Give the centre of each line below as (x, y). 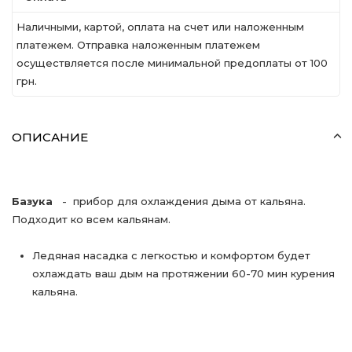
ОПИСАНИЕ (50, 137)
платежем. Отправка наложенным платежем (138, 45)
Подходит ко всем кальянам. (91, 219)
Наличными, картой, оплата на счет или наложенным (160, 27)
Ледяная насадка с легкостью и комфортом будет (171, 255)
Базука (37, 201)
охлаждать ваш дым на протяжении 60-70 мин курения (183, 273)
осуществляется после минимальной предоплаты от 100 (172, 63)
